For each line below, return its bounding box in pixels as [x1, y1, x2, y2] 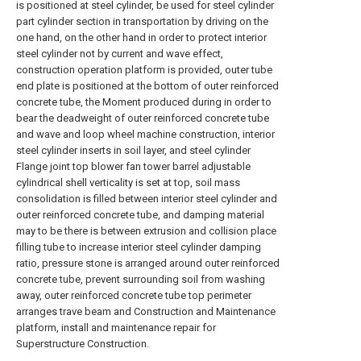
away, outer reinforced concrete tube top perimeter [16, 289, 251, 301]
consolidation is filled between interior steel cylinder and [16, 193, 277, 205]
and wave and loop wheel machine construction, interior [16, 128, 275, 140]
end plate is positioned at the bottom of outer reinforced [16, 80, 279, 92]
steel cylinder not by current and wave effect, [16, 48, 223, 60]
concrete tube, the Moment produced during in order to [16, 96, 272, 108]
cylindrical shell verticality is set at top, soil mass [16, 176, 240, 189]
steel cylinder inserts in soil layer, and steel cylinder [16, 144, 251, 156]
